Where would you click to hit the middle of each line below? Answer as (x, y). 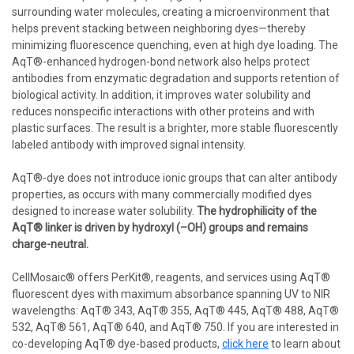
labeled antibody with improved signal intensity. (129, 145)
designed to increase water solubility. (104, 211)
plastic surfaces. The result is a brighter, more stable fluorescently (175, 128)
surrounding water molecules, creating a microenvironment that (171, 12)
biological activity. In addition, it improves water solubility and (161, 95)
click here (245, 344)
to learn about (305, 344)
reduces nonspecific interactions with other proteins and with (163, 111)
